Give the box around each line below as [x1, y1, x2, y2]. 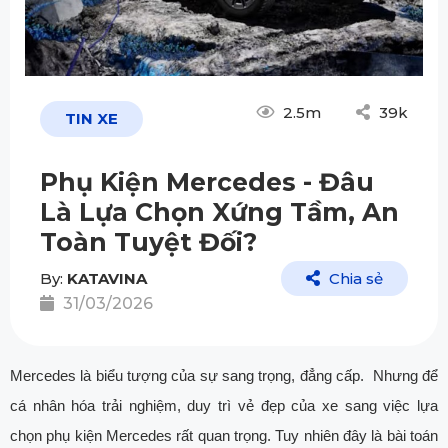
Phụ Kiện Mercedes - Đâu [40, 167, 374, 198]
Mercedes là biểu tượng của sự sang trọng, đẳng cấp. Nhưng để [10, 367, 438, 385]
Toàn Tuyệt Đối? [40, 227, 257, 258]
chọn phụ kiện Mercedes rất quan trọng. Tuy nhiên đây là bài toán [10, 427, 438, 445]
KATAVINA [67, 269, 147, 289]
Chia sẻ [325, 269, 383, 289]
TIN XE [65, 109, 118, 129]
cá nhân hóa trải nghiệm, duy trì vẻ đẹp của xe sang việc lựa [10, 397, 438, 415]
